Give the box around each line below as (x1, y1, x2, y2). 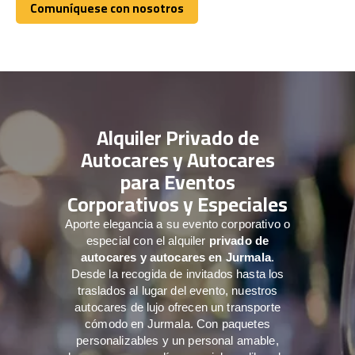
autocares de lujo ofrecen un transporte (74, 300, 281, 314)
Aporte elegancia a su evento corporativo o (64, 216, 291, 231)
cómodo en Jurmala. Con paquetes (85, 316, 270, 330)
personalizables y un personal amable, (76, 333, 279, 347)
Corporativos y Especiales (67, 185, 288, 223)
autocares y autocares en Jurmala (81, 250, 271, 264)
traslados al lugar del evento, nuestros (77, 283, 278, 297)
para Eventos (120, 162, 235, 200)
